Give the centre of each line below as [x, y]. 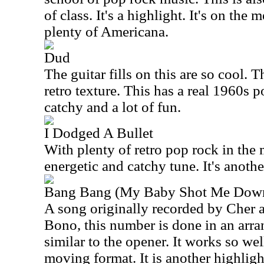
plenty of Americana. [106, 32]
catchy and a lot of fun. [113, 107]
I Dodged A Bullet [99, 133]
